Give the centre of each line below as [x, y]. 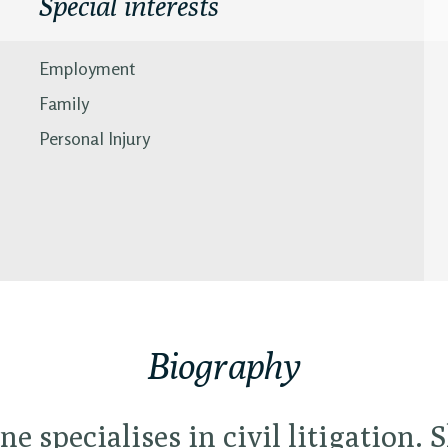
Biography [224, 365]
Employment [87, 68]
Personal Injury [94, 138]
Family [64, 103]
